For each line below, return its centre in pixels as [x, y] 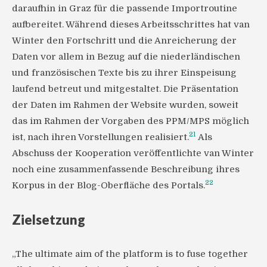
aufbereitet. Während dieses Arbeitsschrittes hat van [131, 24]
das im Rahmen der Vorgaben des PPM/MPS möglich [131, 121]
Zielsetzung [49, 220]
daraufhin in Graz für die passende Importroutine [125, 8]
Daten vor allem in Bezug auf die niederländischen [126, 56]
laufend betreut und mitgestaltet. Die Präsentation [125, 89]
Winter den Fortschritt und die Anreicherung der [124, 40]
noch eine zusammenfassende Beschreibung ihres [126, 169]
